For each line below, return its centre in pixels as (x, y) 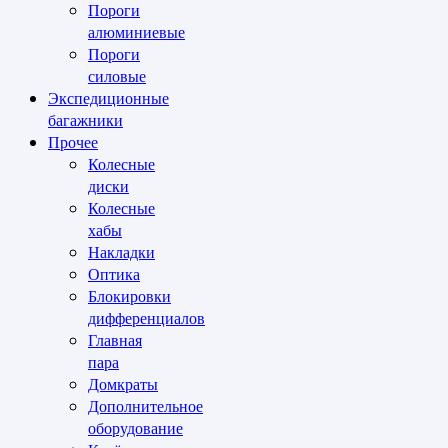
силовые (117, 76)
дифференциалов (146, 318)
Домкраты (123, 384)
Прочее (73, 142)
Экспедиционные (108, 98)
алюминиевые (136, 32)
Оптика (114, 274)
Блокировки (129, 296)
